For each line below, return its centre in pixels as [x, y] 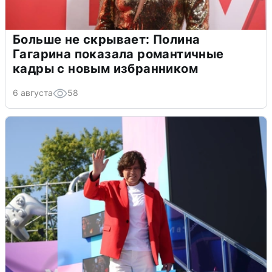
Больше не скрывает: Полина [107, 40]
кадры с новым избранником [105, 69]
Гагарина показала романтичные [118, 54]
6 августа [33, 93]
